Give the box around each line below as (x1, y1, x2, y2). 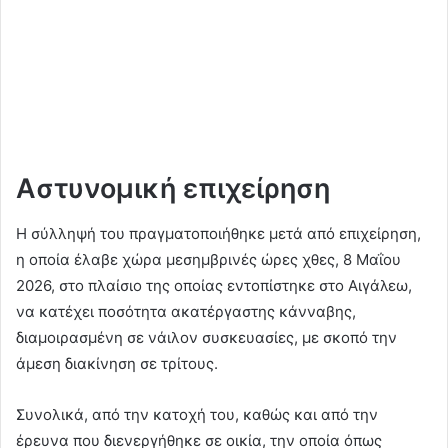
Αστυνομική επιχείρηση (16, 172, 330, 206)
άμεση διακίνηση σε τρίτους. (16, 353, 218, 373)
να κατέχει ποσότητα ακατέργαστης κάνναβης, (16, 301, 356, 321)
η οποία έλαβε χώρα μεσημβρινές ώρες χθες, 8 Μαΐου (16, 249, 401, 269)
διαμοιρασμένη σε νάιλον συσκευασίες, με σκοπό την (16, 327, 397, 347)
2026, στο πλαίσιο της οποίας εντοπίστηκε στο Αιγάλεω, (16, 275, 412, 295)
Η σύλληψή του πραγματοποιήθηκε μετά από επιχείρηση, (16, 223, 421, 243)
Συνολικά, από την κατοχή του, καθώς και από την (16, 404, 378, 424)
